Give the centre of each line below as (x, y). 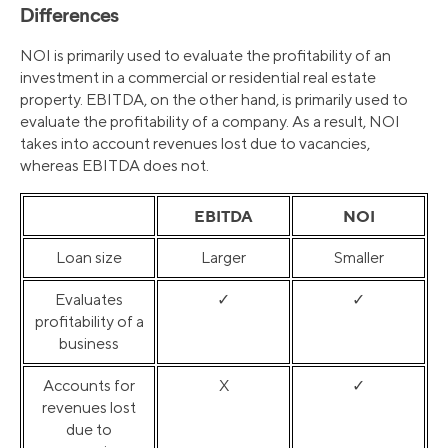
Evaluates (89, 300)
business (89, 344)
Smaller (358, 258)
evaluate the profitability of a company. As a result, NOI (210, 122)
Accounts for (89, 386)
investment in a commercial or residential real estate (198, 78)
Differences (69, 17)
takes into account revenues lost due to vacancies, (195, 144)
